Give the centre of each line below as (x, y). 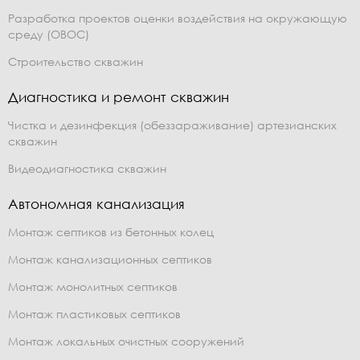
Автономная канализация (96, 203)
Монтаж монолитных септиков (93, 286)
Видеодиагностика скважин (87, 168)
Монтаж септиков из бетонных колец (111, 231)
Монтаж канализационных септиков (110, 259)
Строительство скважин (76, 61)
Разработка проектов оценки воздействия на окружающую (178, 18)
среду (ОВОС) (49, 34)
